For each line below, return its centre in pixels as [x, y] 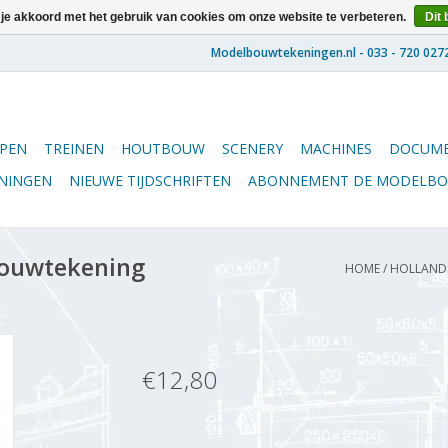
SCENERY [252, 148]
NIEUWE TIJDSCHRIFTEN [150, 180]
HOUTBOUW [163, 148]
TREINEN [74, 148]
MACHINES [336, 148]
